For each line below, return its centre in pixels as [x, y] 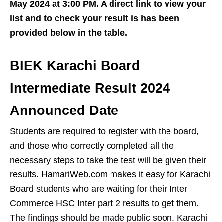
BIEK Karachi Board [75, 66]
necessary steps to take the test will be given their [108, 160]
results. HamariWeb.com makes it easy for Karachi [110, 174]
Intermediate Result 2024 [90, 88]
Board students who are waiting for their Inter [99, 189]
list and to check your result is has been [95, 18]
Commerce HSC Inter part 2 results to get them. [104, 203]
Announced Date [64, 111]
